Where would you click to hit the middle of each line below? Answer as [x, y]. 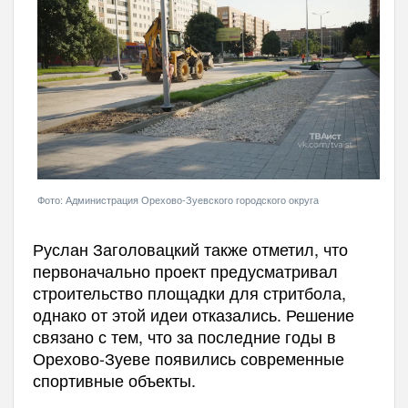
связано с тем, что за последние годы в [184, 336]
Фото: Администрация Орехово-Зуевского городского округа [178, 199]
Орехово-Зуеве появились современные [188, 357]
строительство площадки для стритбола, [189, 292]
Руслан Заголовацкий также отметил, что [190, 248]
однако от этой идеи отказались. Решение [193, 314]
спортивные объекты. [114, 379]
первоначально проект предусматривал [185, 270]
